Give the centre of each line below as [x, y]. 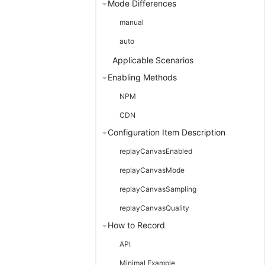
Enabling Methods [142, 77]
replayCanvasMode [152, 170]
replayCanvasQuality [154, 208]
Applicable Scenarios [153, 60]
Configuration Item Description [167, 132]
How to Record [136, 225]
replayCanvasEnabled [156, 151]
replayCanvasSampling [158, 189]
